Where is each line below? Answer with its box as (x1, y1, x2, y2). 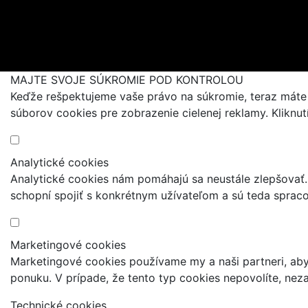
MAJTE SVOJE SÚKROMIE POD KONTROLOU (10, 73, 243, 87)
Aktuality (71, 4, 108, 15)
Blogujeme (71, 21, 114, 32)
